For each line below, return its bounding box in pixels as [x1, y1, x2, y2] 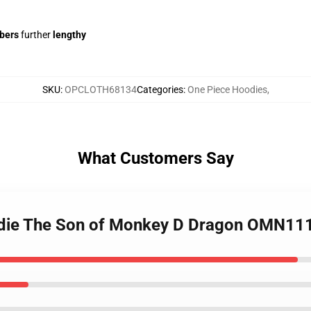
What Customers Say [77, 149, 234, 168]
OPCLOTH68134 [64, 84, 137, 95]
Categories [136, 84, 183, 95]
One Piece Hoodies [187, 84, 267, 95]
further [19, 29, 53, 40]
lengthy [53, 29, 86, 40]
